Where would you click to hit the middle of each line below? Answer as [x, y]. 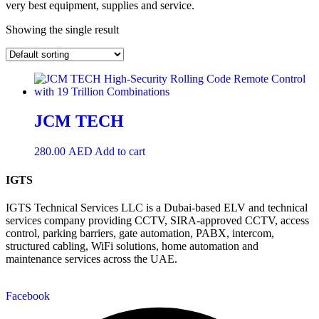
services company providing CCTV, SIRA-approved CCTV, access [157, 220]
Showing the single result [62, 29]
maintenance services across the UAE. [91, 258]
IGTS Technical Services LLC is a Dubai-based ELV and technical [157, 207]
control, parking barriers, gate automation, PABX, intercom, [140, 233]
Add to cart [120, 152]
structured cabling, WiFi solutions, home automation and [132, 246]
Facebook [28, 296]
